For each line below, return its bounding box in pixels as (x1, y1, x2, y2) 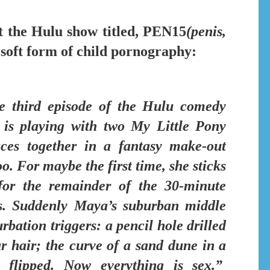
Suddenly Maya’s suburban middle (12, 198, 227, 214)
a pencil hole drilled (101, 218, 227, 234)
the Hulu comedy (117, 98, 227, 115)
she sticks (169, 158, 227, 174)
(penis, (186, 23, 227, 39)
